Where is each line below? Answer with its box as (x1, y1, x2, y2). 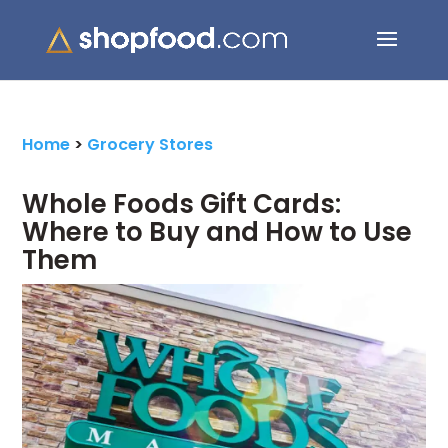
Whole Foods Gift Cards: (22, 186, 342, 222)
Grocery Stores (87, 133, 214, 156)
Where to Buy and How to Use (22, 214, 413, 250)
